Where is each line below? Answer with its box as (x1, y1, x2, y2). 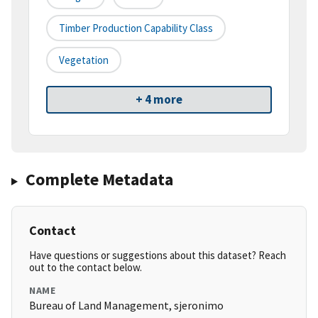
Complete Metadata (25, 168, 173, 191)
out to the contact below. (29, 261, 142, 275)
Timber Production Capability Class (59, 21, 213, 35)
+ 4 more (136, 92, 182, 108)
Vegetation (59, 53, 109, 67)
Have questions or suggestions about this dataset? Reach (29, 248, 286, 263)
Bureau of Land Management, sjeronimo (29, 298, 224, 313)
